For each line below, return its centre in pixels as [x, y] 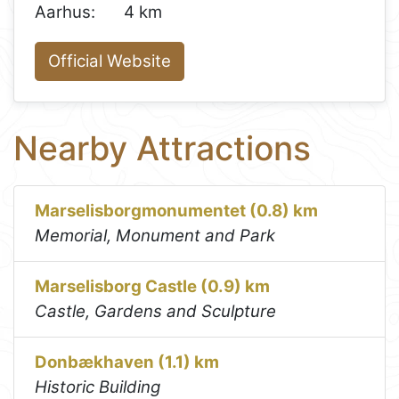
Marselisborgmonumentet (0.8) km [177, 210]
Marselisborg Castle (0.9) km [153, 286]
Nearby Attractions [162, 149]
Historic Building [98, 387]
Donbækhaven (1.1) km [127, 362]
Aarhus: [65, 12]
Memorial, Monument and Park [155, 235]
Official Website [110, 61]
